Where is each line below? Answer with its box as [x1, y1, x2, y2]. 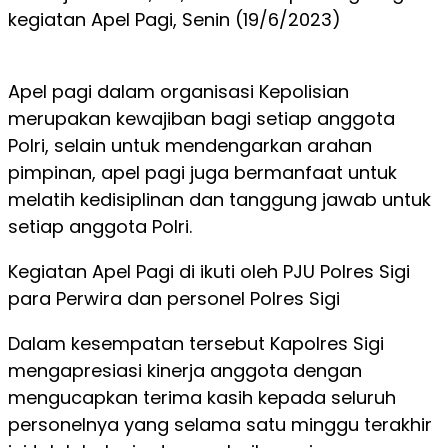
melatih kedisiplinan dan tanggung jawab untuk [8, 187, 431, 212]
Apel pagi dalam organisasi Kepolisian [8, 79, 349, 104]
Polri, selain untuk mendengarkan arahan [8, 133, 372, 158]
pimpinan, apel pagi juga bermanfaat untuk [8, 160, 397, 185]
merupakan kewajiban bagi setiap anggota [8, 106, 395, 131]
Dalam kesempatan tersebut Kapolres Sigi [8, 331, 384, 356]
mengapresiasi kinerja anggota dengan [8, 358, 362, 383]
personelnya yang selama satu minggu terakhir [8, 412, 432, 437]
